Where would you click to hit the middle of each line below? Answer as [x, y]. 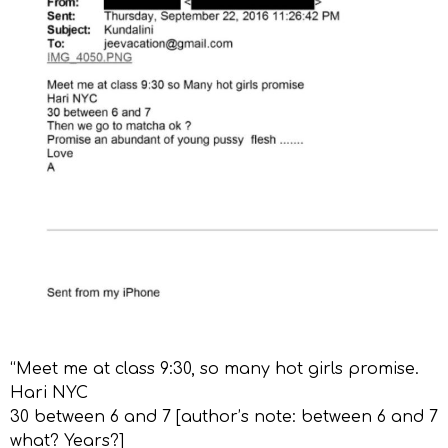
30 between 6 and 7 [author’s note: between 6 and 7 [224, 416]
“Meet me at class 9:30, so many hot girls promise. [214, 368]
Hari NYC [49, 392]
